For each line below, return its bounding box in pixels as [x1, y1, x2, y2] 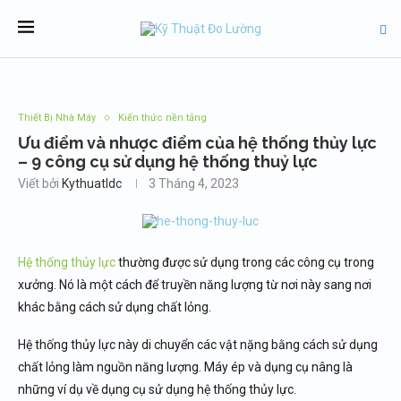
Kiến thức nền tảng [118, 112, 207, 124]
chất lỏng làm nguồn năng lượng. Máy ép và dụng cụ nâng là [18, 360, 353, 374]
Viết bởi [18, 176, 62, 191]
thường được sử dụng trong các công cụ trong [115, 255, 374, 269]
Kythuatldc [62, 176, 122, 191]
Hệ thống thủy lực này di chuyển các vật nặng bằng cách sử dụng [18, 337, 378, 352]
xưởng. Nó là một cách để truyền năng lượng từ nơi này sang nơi [18, 277, 371, 292]
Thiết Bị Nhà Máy [18, 112, 96, 124]
